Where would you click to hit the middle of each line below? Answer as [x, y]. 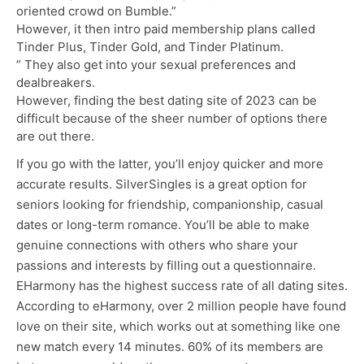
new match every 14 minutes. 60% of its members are [170, 347]
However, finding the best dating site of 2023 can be [167, 101]
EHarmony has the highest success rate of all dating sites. [182, 286]
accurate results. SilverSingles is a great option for [162, 184]
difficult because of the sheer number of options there [172, 119]
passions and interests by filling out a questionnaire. [166, 266]
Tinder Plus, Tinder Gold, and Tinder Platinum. [150, 47]
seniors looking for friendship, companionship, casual [170, 205]
